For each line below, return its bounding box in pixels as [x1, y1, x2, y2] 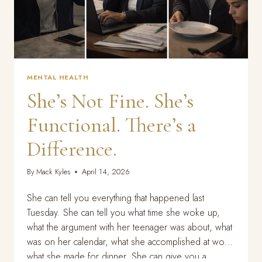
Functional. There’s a [27, 112, 196, 137]
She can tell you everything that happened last [27, 191, 204, 205]
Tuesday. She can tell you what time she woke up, [27, 205, 220, 219]
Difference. [27, 136, 117, 161]
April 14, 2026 [82, 166, 130, 177]
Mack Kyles [36, 166, 71, 177]
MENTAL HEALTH [27, 72, 89, 82]
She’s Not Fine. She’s [27, 88, 194, 113]
